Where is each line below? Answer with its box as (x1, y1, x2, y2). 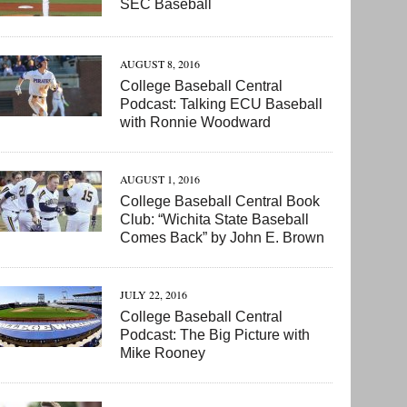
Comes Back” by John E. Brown (120, 230, 325, 246)
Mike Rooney (120, 345, 206, 362)
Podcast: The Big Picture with (120, 327, 311, 343)
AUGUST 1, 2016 (120, 172, 201, 187)
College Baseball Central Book (120, 194, 321, 210)
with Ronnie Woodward (120, 114, 272, 131)
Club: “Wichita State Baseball (120, 212, 310, 228)
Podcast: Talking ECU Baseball (120, 96, 323, 113)
